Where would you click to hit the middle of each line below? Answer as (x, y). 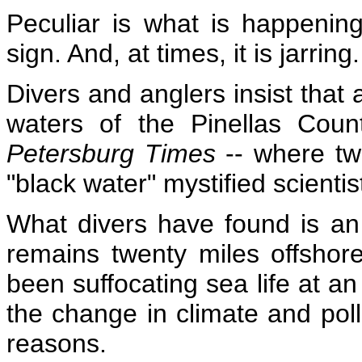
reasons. (57, 343)
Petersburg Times (111, 154)
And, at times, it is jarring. (213, 53)
